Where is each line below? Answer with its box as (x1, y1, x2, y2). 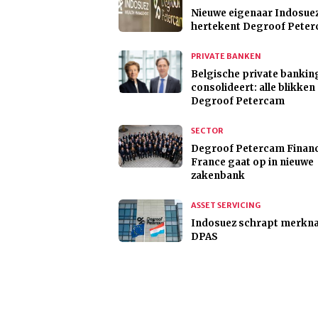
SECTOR (191, 126, 224, 136)
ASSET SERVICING (191, 200, 261, 211)
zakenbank (191, 170, 245, 182)
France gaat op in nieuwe (191, 156, 314, 169)
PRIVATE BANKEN (191, 51, 261, 62)
